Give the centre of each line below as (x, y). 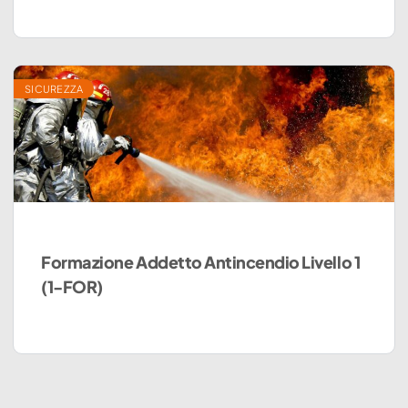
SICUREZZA (54, 88)
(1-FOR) (72, 287)
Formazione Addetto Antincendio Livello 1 (201, 262)
